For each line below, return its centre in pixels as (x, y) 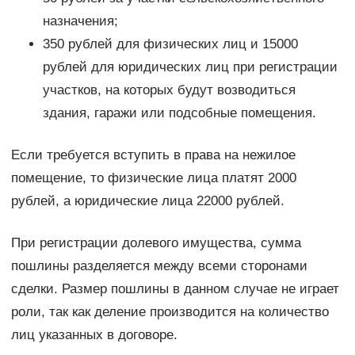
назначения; (80, 21)
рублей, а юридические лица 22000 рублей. (147, 200)
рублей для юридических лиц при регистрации (190, 67)
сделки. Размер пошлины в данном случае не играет (175, 288)
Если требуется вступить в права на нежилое (153, 155)
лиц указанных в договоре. (94, 334)
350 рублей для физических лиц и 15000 (170, 44)
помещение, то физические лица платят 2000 (153, 177)
